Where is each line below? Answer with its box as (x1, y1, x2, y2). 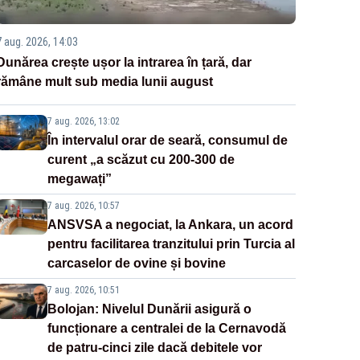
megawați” (47, 172, 112, 186)
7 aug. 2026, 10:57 (47, 200, 120, 212)
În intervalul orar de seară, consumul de (47, 133, 288, 148)
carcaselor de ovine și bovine (47, 256, 226, 271)
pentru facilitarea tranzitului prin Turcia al (47, 237, 295, 252)
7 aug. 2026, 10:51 (47, 284, 120, 297)
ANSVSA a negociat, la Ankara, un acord (47, 218, 293, 232)
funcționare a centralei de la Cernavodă (47, 321, 286, 336)
